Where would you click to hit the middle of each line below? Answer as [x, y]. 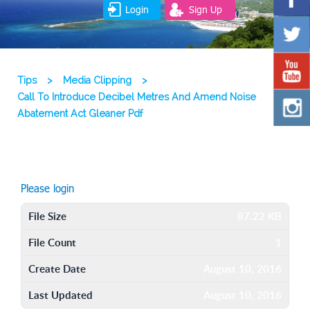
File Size [47, 216]
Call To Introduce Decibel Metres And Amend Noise [137, 97]
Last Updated [61, 295]
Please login [47, 189]
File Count [52, 242]
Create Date [57, 268]
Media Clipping [97, 81]
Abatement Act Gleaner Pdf [80, 114]
